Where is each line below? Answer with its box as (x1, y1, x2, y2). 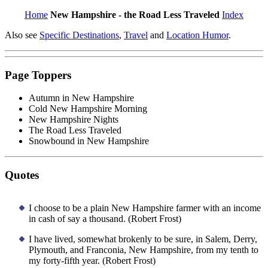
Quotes (5, 169, 39, 182)
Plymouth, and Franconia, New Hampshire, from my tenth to (29, 244, 258, 255)
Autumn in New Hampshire (29, 93, 134, 103)
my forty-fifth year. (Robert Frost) (29, 255, 156, 266)
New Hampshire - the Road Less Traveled (50, 10, 220, 20)
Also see (5, 30, 39, 40)
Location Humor (166, 30, 229, 40)
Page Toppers (5, 68, 71, 81)
